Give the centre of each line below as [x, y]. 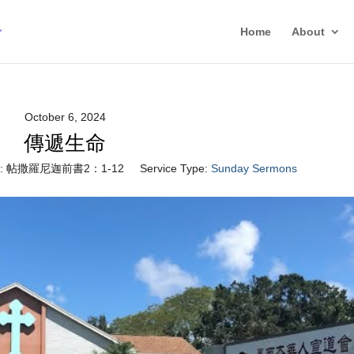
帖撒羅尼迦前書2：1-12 [65, 168]
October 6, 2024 [65, 117]
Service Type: [173, 168]
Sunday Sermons [254, 168]
